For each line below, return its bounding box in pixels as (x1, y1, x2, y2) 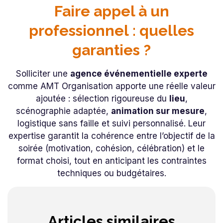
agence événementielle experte (70, 68, 208, 79)
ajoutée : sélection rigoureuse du (35, 93, 169, 104)
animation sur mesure (111, 106, 205, 116)
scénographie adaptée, (16, 106, 111, 116)
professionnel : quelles (29, 21, 194, 39)
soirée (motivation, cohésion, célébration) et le (18, 143, 205, 153)
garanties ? (72, 41, 151, 59)
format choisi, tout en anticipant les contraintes (16, 155, 207, 166)
